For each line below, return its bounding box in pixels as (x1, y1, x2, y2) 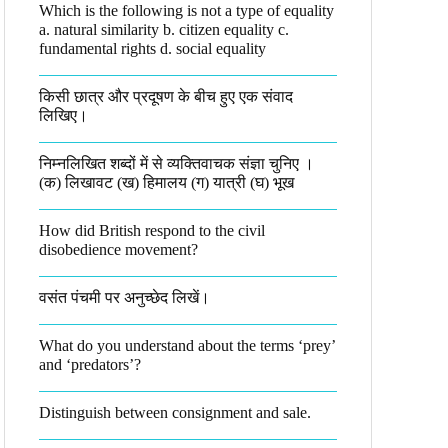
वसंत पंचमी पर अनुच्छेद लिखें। (39, 289, 210, 306)
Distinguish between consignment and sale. (39, 404, 311, 421)
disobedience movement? (39, 241, 198, 258)
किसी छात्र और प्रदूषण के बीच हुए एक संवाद (39, 88, 293, 105)
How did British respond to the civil (39, 222, 265, 239)
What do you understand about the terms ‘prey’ (39, 337, 336, 354)
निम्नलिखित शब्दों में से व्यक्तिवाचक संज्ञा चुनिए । (39, 155, 314, 172)
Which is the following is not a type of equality (39, 2, 334, 19)
